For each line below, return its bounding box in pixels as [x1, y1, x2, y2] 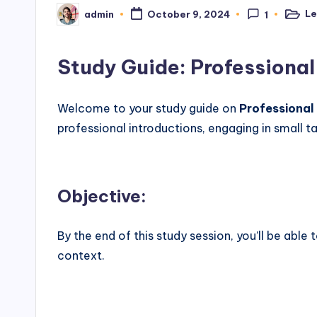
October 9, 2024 [146, 8, 230, 21]
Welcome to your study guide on [57, 101, 239, 115]
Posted [57, 12, 93, 24]
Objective [57, 185, 141, 207]
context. [57, 248, 105, 263]
